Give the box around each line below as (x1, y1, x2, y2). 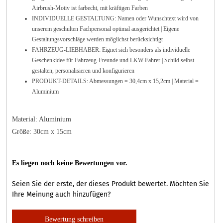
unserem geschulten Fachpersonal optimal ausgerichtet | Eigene (32, 25, 179, 32)
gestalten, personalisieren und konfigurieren (32, 67, 134, 74)
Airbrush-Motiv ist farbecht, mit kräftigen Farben (32, 4, 148, 11)
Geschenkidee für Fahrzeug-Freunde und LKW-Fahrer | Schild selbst (32, 57, 194, 64)
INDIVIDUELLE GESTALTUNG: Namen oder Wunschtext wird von (32, 15, 199, 22)
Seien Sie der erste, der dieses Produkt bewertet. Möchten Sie (12, 180, 209, 188)
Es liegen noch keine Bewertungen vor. (12, 159, 127, 167)
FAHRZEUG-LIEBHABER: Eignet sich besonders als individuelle (32, 46, 190, 53)
